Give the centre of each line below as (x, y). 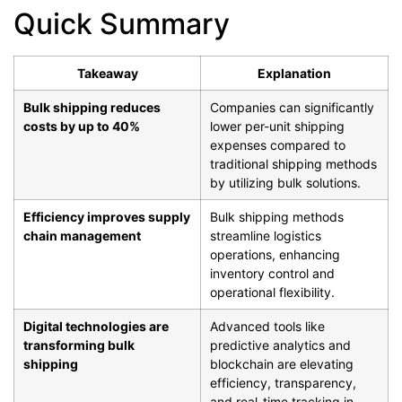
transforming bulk (79, 345)
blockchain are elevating (282, 364)
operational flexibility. (272, 293)
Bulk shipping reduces (92, 108)
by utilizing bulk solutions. (285, 183)
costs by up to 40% (82, 127)
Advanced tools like (267, 327)
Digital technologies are (96, 327)
